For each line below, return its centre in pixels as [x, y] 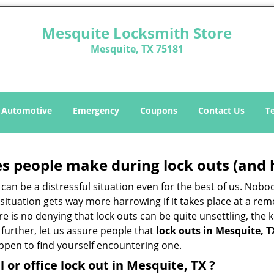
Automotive [27, 110]
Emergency [96, 110]
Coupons [159, 110]
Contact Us [221, 110]
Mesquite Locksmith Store [137, 33]
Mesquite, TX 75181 [137, 49]
